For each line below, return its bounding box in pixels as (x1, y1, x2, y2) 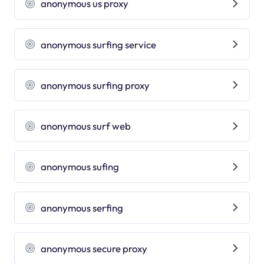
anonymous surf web (41, 120, 131, 133)
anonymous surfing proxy (41, 78, 150, 91)
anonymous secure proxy (41, 242, 148, 255)
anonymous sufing (41, 160, 120, 173)
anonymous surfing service (41, 38, 157, 51)
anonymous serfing (41, 201, 124, 214)
